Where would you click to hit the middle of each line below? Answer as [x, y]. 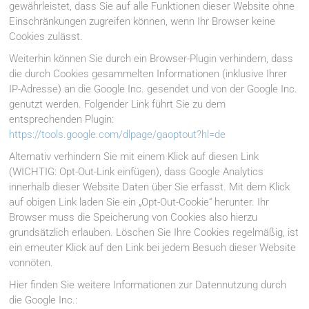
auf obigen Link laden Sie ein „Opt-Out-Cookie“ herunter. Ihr [139, 202]
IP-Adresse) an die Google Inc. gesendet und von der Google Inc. [153, 89]
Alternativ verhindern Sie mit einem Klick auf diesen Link [134, 157]
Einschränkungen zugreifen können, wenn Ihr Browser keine [142, 22]
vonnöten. [31, 263]
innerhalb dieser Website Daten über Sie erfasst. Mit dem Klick [150, 187]
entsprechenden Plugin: [62, 120]
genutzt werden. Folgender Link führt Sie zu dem [118, 104]
